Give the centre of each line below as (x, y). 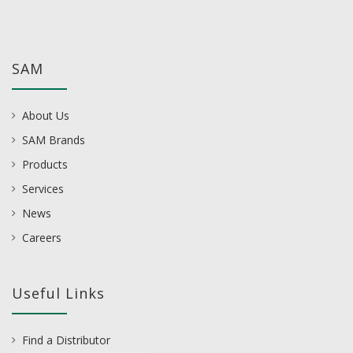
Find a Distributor (66, 340)
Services (43, 189)
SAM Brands (54, 140)
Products (45, 165)
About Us (46, 116)
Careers (42, 238)
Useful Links (58, 294)
